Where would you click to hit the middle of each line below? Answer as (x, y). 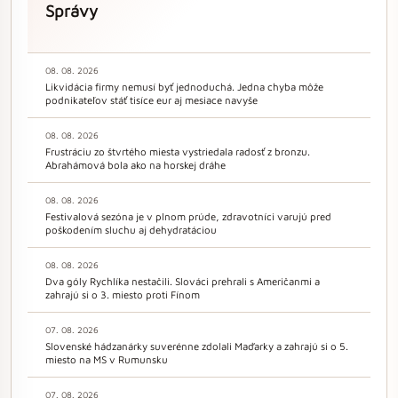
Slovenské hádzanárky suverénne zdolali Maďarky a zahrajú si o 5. (197, 346)
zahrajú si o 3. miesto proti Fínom (123, 294)
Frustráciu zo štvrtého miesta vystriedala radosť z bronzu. (178, 151)
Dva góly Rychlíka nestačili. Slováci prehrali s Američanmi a (183, 281)
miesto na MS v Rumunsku (107, 359)
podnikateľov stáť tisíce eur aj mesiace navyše (151, 99)
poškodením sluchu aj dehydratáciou (131, 229)
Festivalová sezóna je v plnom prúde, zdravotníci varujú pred (188, 216)
